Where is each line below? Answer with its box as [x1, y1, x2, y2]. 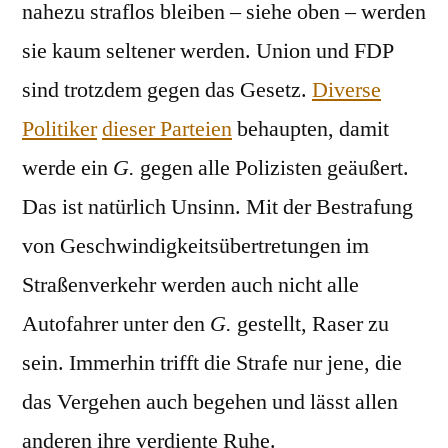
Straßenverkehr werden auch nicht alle [22, 271, 359, 300]
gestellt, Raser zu [232, 310, 389, 339]
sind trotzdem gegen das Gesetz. [22, 76, 312, 105]
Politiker [22, 115, 97, 144]
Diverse [312, 76, 381, 105]
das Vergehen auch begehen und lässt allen [22, 388, 398, 417]
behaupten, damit [232, 115, 389, 144]
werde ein [22, 154, 113, 183]
